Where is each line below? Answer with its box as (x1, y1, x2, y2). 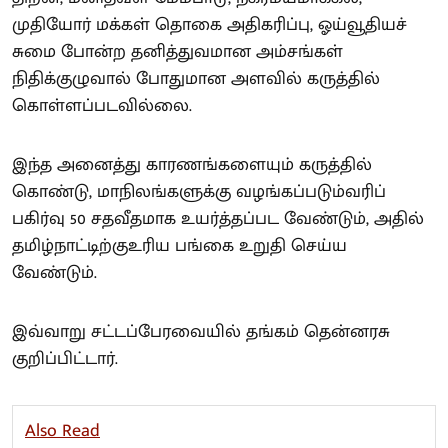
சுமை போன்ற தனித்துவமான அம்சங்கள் (12, 36, 343, 67)
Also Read (25, 415, 100, 446)
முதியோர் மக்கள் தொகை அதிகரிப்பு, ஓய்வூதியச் (12, 9, 407, 40)
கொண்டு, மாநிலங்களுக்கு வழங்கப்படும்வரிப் (12, 176, 386, 207)
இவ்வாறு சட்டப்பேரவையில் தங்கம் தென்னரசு (12, 316, 390, 347)
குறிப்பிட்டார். (12, 343, 118, 374)
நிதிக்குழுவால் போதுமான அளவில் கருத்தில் (12, 63, 380, 94)
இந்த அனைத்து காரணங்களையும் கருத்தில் (12, 149, 372, 180)
